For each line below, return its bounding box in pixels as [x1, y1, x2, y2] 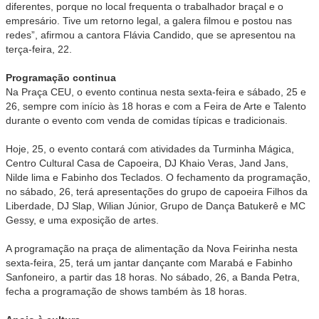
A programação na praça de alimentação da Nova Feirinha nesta [6, 243, 298, 255]
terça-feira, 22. [6, 43, 72, 56]
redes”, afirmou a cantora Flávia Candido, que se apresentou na [6, 29, 296, 41]
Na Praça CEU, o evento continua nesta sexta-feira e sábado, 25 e [6, 86, 306, 98]
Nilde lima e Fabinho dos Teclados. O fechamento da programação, [6, 172, 310, 184]
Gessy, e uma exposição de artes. [6, 214, 159, 226]
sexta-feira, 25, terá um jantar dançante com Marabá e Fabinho [6, 257, 293, 269]
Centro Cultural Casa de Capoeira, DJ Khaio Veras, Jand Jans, [6, 157, 288, 169]
